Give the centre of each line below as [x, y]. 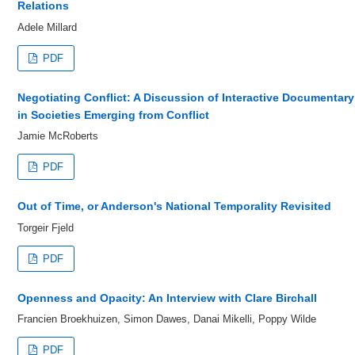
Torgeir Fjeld [46, 227]
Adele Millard [47, 27]
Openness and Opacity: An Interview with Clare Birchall [167, 298]
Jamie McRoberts [58, 136]
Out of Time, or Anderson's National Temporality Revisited [174, 206]
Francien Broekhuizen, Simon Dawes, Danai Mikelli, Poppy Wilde [167, 319]
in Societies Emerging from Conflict [113, 115]
